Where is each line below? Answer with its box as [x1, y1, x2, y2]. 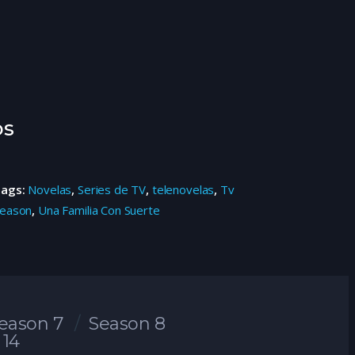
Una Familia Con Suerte [38, 202, 160, 219]
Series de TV [78, 181, 147, 198]
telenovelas [151, 181, 215, 198]
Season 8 [89, 313, 166, 335]
